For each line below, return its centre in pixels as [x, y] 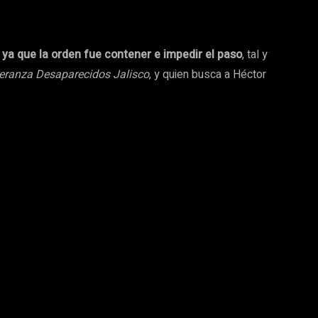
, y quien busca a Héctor [208, 75]
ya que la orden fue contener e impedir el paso [122, 55]
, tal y [255, 55]
